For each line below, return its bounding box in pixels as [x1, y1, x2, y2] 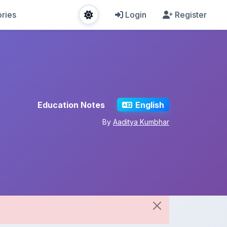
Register [175, 10, 207, 20]
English [135, 99, 164, 110]
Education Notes [37, 99, 105, 110]
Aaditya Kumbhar [113, 118, 169, 127]
